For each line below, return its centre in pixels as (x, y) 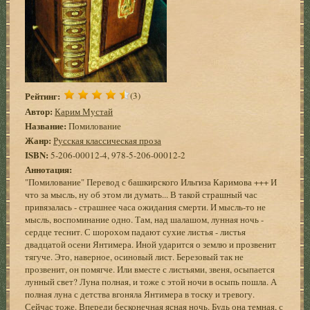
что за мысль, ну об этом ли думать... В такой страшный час (142, 194)
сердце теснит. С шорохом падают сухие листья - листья (136, 231)
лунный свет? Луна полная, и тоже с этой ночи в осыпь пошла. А (151, 281)
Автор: (39, 111)
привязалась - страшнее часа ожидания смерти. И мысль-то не (146, 207)
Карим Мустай (84, 111)
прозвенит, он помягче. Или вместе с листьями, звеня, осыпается (150, 269)
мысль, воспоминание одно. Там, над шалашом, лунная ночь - (145, 219)
